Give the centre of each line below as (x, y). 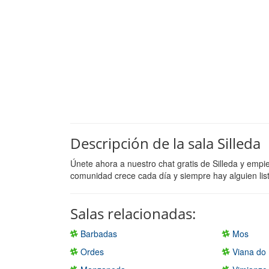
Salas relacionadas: (133, 213)
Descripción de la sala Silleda (165, 143)
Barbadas (98, 233)
